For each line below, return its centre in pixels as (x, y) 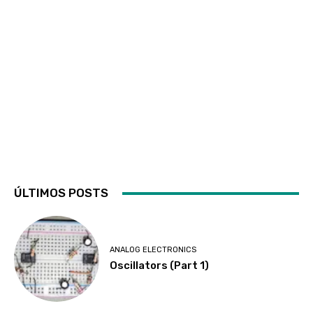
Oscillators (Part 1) (160, 266)
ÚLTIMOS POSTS (61, 193)
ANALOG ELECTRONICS (153, 250)
